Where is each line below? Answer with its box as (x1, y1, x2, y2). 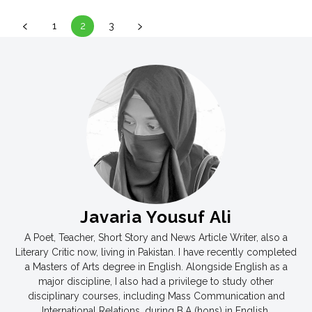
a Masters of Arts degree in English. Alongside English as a (24, 260, 288, 272)
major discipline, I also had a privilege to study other (38, 275, 274, 287)
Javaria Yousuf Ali (80, 206, 232, 227)
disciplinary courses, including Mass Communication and (27, 290, 285, 302)
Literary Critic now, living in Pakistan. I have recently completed (15, 246, 297, 258)
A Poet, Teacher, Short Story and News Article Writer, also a (24, 231, 288, 243)
